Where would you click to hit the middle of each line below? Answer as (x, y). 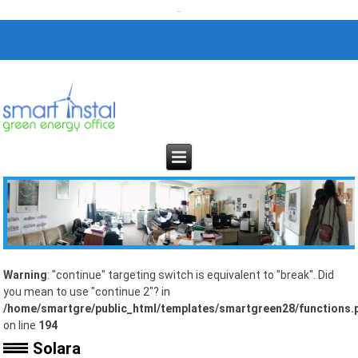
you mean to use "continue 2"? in (87, 291)
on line (21, 325)
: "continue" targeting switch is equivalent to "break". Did (191, 274)
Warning (26, 274)
